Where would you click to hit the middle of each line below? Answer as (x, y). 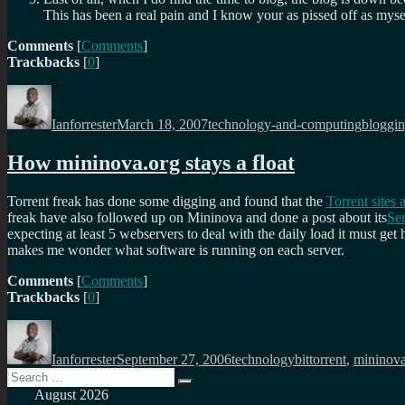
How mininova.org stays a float (151, 163)
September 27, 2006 (174, 360)
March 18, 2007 (162, 125)
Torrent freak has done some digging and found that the (167, 202)
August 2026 (71, 395)
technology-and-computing (285, 125)
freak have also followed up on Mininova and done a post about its (197, 218)
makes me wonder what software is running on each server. (176, 250)
